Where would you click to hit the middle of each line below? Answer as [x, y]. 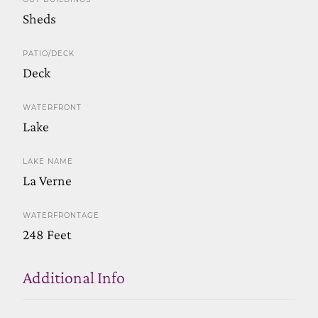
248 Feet [47, 234]
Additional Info [74, 277]
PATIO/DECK [49, 53]
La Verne [47, 180]
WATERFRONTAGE [61, 215]
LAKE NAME [48, 161]
